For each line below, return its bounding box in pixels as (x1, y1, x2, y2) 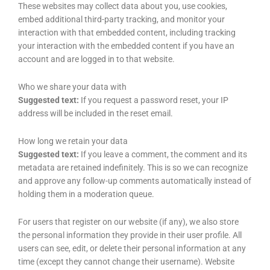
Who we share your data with (18, 82, 127, 92)
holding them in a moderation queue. (18, 189, 154, 199)
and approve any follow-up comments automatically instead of (18, 175, 251, 186)
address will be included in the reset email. (18, 108, 173, 119)
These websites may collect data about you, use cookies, (18, 1, 227, 11)
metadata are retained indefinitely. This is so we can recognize (18, 162, 248, 172)
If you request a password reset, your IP (81, 95, 228, 105)
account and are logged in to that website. (18, 54, 175, 64)
